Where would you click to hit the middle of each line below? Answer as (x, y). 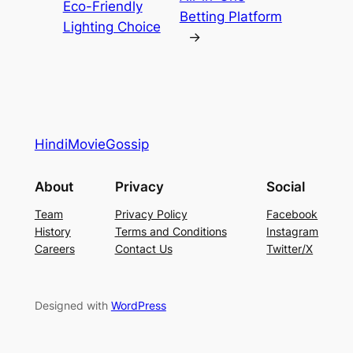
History (52, 232)
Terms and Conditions (171, 232)
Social (286, 187)
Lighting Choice (111, 26)
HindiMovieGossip (91, 145)
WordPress (138, 306)
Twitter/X (290, 249)
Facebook (292, 214)
